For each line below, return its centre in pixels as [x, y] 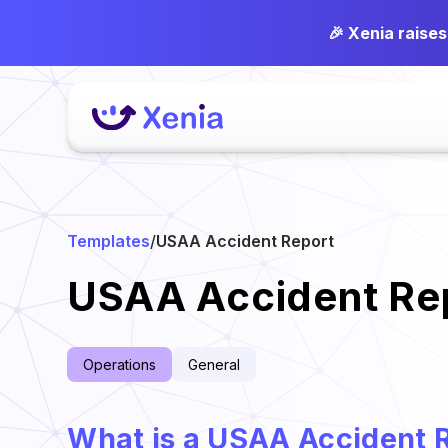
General [214, 364]
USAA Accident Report [245, 241]
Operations [120, 364]
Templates [109, 241]
